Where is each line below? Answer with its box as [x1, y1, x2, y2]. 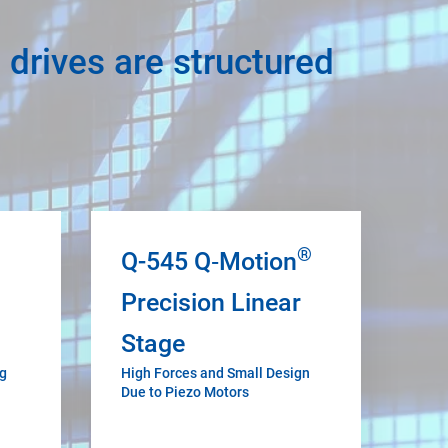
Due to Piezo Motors [121, 384, 249, 400]
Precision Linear [121, 288, 301, 317]
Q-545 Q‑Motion [121, 247, 297, 276]
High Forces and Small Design [121, 365, 310, 381]
